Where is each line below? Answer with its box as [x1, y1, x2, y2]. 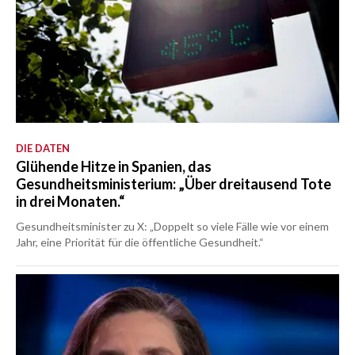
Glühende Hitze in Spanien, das [16, 158, 212, 175]
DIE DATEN [16, 142, 70, 155]
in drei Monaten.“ [16, 193, 124, 210]
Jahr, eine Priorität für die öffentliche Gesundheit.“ [16, 235, 264, 249]
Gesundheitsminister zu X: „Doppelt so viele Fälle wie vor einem [16, 219, 329, 233]
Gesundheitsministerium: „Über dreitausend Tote [16, 175, 331, 193]
